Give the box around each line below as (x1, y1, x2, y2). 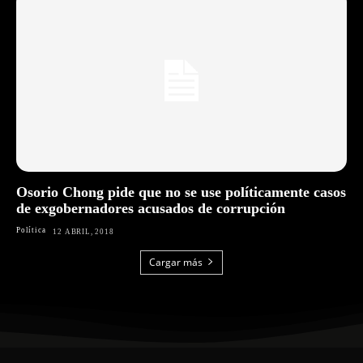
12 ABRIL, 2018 (53, 227, 114, 236)
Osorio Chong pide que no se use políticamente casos (16, 183, 346, 200)
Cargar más (149, 254, 203, 269)
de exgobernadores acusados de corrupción (16, 199, 285, 216)
